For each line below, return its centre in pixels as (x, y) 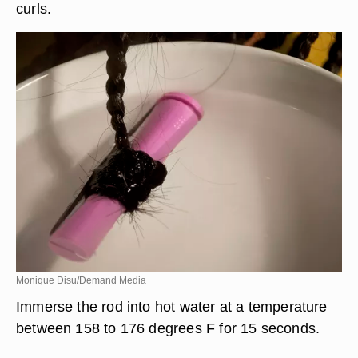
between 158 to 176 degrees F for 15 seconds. (168, 328)
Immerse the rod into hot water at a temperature (172, 306)
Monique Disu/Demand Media (81, 280)
